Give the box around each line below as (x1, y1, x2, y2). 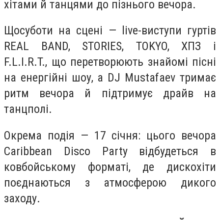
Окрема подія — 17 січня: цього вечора (4, 129, 216, 143)
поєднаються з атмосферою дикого (4, 176, 216, 190)
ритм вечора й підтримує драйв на (4, 86, 216, 101)
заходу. (4, 192, 40, 206)
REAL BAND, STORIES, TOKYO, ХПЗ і (4, 39, 216, 54)
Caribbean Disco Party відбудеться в (4, 144, 216, 159)
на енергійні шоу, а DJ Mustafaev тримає (4, 71, 216, 85)
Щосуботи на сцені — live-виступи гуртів (4, 24, 216, 38)
